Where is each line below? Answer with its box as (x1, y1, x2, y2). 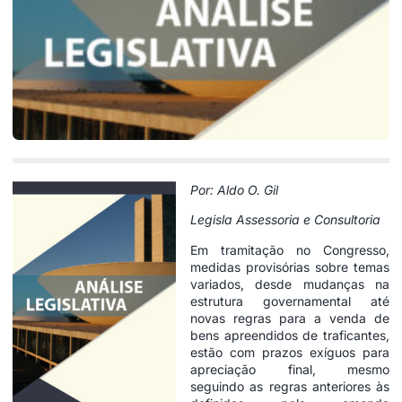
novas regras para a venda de (190, 310, 389, 326)
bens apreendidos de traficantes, (190, 327, 389, 343)
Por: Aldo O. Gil (190, 181, 278, 197)
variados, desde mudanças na (190, 275, 389, 292)
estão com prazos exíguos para (190, 344, 389, 360)
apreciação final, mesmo (190, 361, 389, 377)
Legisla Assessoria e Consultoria (190, 212, 380, 228)
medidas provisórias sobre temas (190, 258, 389, 275)
